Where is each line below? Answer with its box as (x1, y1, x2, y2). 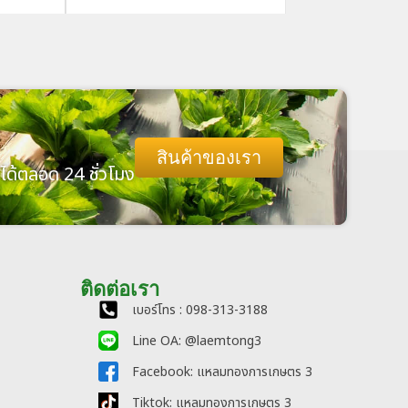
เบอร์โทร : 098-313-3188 (131, 300, 268, 320)
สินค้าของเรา (157, 147, 261, 168)
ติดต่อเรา (80, 278, 160, 301)
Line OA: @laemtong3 (131, 331, 261, 351)
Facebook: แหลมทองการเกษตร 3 (131, 362, 312, 382)
